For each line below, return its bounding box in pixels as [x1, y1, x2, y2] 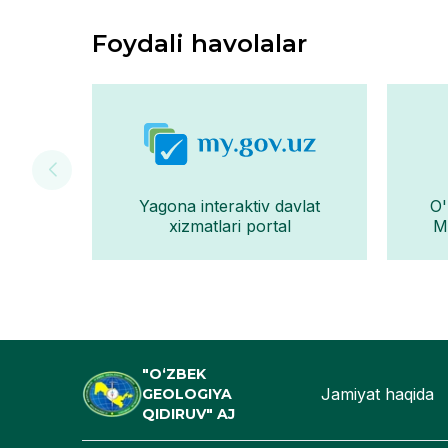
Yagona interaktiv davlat [139, 196, 320, 216]
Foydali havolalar [92, 29, 307, 58]
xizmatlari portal [168, 216, 291, 236]
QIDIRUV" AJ [142, 405, 235, 423]
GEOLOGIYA [142, 385, 232, 403]
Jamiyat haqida [321, 384, 435, 404]
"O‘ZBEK [142, 365, 206, 383]
